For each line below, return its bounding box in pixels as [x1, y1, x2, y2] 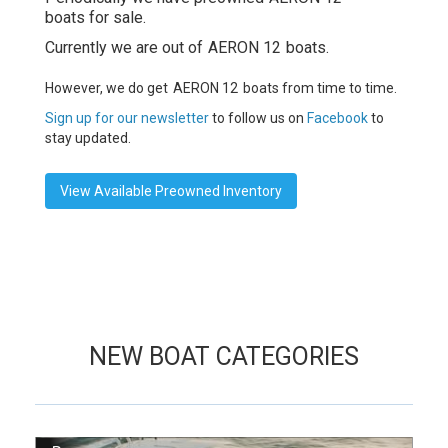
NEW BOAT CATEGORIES [89, 342, 359, 371]
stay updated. [45, 130, 131, 146]
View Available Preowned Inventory [60, 183, 282, 199]
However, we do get [45, 80, 168, 96]
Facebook [307, 110, 368, 126]
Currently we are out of [45, 38, 203, 57]
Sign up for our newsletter [45, 110, 209, 126]
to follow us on [209, 110, 307, 126]
